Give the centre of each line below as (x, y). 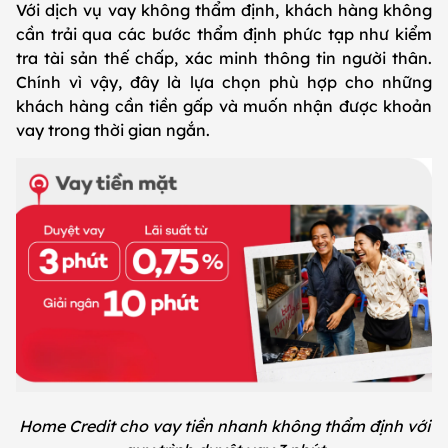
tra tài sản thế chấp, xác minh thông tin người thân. (224, 58)
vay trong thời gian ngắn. (113, 130)
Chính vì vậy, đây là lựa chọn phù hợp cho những (224, 82)
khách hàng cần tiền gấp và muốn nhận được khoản (224, 106)
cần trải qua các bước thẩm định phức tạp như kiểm (224, 34)
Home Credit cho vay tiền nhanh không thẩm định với (224, 426)
